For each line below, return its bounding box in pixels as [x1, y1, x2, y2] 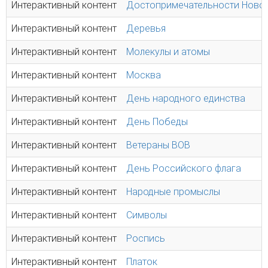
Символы [126, 209, 167, 221]
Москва [126, 69, 161, 81]
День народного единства [126, 93, 245, 104]
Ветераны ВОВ [126, 139, 190, 151]
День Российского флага [126, 163, 241, 174]
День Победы [126, 116, 188, 127]
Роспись [126, 233, 165, 244]
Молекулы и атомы [126, 46, 210, 57]
